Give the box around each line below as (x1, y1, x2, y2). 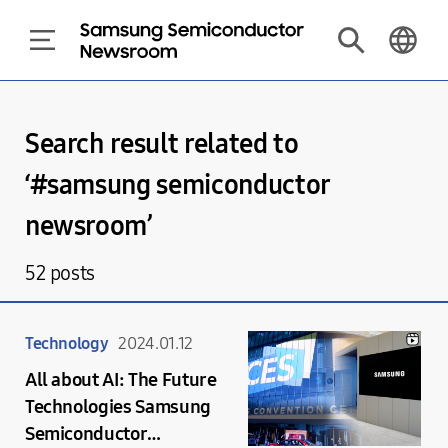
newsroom (24, 210, 148, 243)
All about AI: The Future (24, 368, 217, 391)
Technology (24, 332, 109, 354)
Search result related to (24, 128, 299, 161)
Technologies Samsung (24, 395, 211, 418)
